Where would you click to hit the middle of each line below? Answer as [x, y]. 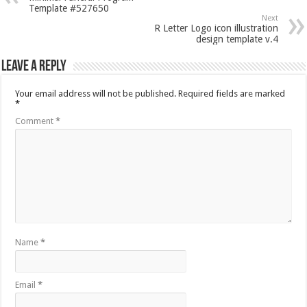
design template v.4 [237, 39]
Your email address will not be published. [96, 94]
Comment [36, 121]
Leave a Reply [34, 67]
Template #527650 [69, 8]
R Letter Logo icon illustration [216, 28]
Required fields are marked [232, 94]
